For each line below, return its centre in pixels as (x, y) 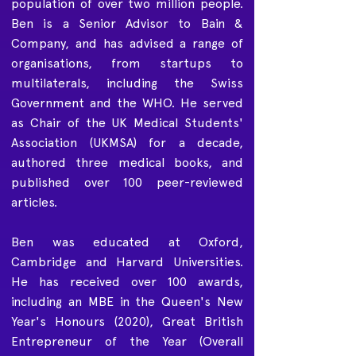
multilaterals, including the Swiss (127, 83)
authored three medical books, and (127, 163)
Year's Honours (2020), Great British (127, 321)
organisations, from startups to (127, 63)
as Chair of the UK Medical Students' (127, 123)
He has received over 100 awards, (127, 282)
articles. (34, 202)
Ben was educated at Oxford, (127, 242)
